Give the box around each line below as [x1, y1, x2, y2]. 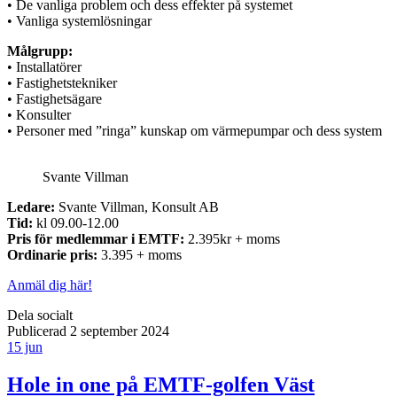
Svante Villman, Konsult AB [55, 198, 219, 214]
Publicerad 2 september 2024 [7, 323, 169, 339]
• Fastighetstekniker [7, 74, 117, 90]
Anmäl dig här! [7, 276, 92, 292]
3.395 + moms [97, 246, 182, 262]
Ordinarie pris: [7, 246, 97, 262]
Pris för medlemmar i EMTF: [7, 230, 184, 246]
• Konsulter [7, 106, 71, 122]
